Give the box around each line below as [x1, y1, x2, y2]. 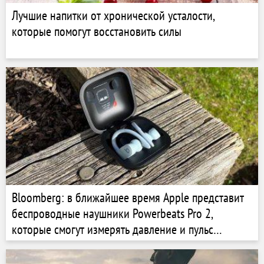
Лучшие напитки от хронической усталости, [12, 7, 215, 24]
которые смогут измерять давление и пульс [12, 221, 213, 237]
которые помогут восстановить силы [12, 23, 181, 39]
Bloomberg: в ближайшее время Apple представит [12, 189, 244, 206]
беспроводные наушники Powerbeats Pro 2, [12, 205, 213, 222]
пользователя [12, 237, 74, 253]
